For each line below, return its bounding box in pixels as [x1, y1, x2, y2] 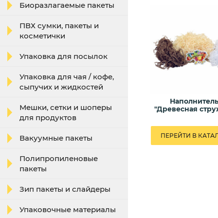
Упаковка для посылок [19, 52, 108, 61]
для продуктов [19, 113, 76, 122]
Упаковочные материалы [19, 205, 116, 214]
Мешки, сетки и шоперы [19, 103, 112, 112]
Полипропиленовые [19, 154, 98, 163]
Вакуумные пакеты [19, 133, 92, 143]
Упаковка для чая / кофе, [19, 72, 114, 81]
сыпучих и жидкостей [19, 82, 103, 91]
